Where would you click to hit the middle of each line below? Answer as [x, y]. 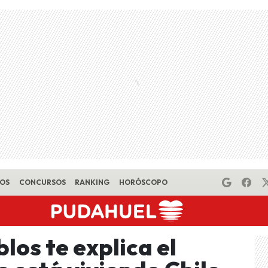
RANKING [92, 182]
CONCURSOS [42, 182]
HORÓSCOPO [143, 182]
